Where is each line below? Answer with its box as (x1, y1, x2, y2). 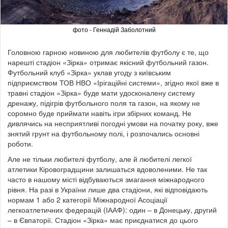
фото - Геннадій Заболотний (72, 24, 156, 34)
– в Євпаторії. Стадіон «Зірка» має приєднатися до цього (8, 214, 198, 225)
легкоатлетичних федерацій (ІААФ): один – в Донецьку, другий (8, 204, 217, 215)
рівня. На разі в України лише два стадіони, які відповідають (8, 184, 208, 194)
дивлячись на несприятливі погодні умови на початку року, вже (8, 118, 218, 128)
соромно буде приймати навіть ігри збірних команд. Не (8, 107, 191, 118)
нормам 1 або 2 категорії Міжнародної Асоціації (8, 194, 167, 205)
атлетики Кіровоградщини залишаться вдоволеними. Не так (8, 163, 207, 174)
